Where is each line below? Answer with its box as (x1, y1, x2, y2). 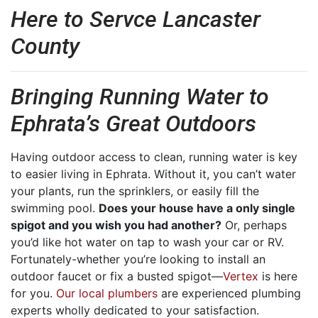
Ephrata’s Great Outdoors (11, 110, 256, 138)
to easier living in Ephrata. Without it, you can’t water (11, 167, 296, 182)
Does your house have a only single (99, 201, 295, 216)
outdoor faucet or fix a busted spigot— (11, 269, 223, 284)
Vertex (223, 269, 258, 284)
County (11, 33, 79, 60)
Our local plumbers (56, 286, 158, 301)
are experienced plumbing (158, 286, 301, 301)
